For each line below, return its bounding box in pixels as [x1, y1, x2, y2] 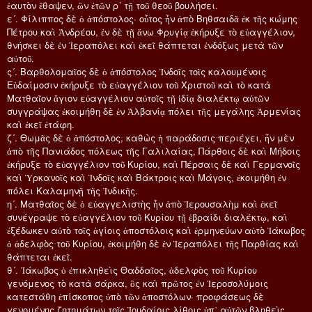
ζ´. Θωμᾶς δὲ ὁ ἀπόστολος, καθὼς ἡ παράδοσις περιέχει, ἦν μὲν [7, 130, 294, 144]
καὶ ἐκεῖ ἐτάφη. [7, 117, 75, 131]
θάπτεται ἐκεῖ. [7, 249, 72, 263]
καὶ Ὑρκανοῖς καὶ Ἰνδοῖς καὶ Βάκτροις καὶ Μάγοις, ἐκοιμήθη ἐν [7, 170, 286, 184]
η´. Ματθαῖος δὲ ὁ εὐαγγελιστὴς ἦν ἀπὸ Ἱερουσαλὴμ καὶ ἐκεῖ [7, 196, 277, 210]
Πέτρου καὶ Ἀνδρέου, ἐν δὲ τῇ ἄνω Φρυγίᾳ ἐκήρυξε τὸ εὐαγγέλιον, [7, 24, 295, 38]
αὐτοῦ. [7, 51, 34, 65]
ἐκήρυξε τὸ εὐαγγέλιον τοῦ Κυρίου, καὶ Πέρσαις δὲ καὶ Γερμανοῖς [7, 157, 300, 171]
